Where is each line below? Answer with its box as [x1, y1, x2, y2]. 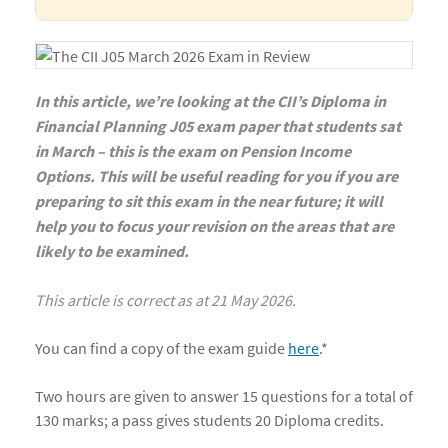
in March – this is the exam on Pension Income [35, 141, 351, 164]
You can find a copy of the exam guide [35, 338, 288, 359]
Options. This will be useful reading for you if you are [35, 166, 398, 189]
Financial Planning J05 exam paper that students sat [35, 116, 401, 139]
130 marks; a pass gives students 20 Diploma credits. [35, 410, 384, 431]
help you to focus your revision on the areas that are [35, 216, 394, 239]
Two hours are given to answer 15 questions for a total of [35, 386, 413, 407]
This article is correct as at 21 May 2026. [35, 290, 296, 311]
